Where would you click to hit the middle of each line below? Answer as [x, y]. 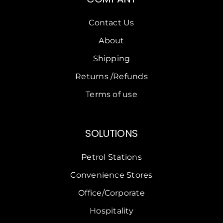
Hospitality [111, 211]
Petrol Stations [111, 157]
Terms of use [111, 95]
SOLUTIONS [111, 134]
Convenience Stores [111, 175]
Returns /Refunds [111, 77]
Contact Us [111, 23]
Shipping [111, 59]
